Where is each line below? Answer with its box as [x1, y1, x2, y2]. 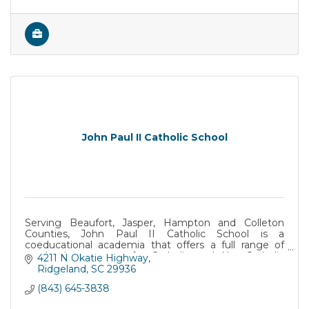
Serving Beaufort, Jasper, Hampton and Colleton [25, 217, 284, 230]
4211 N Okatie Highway [37, 251, 148, 264]
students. [25, 261, 70, 274]
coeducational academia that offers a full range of [25, 239, 284, 252]
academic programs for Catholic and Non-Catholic [25, 250, 284, 263]
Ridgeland [37, 262, 86, 275]
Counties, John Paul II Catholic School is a [25, 228, 284, 241]
